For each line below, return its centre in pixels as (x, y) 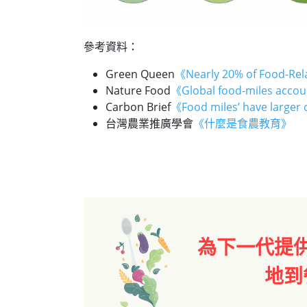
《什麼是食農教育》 (243, 124)
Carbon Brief (138, 107)
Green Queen (140, 74)
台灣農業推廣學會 (149, 124)
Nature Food (138, 91)
